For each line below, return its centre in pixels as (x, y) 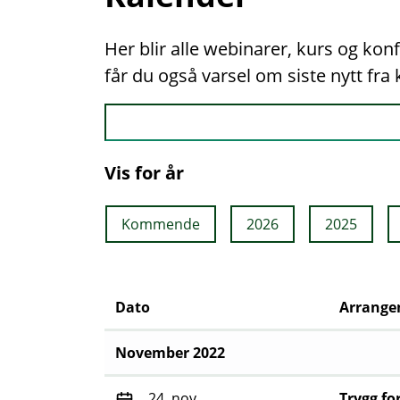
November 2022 (170, 353)
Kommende (161, 225)
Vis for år (144, 173)
